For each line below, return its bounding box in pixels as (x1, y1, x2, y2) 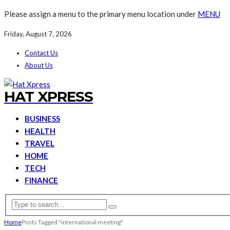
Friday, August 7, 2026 (4, 30, 72, 38)
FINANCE (25, 176, 58, 185)
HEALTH (25, 126, 55, 136)
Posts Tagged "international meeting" (22, 218, 123, 226)
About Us (25, 61, 53, 69)
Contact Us (25, 49, 58, 57)
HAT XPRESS (4, 88, 93, 105)
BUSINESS (25, 114, 60, 123)
